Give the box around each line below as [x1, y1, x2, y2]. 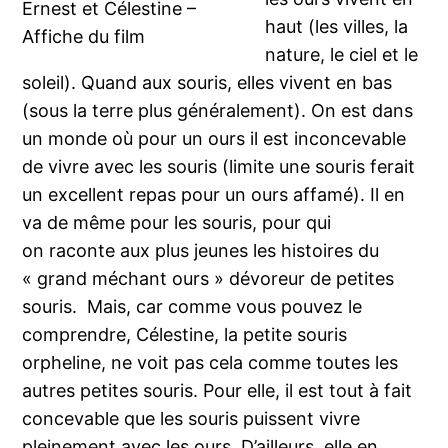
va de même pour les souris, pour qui [22, 211, 332, 233]
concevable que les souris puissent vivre [22, 407, 361, 429]
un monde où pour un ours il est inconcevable [22, 127, 407, 149]
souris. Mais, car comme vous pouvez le [22, 295, 363, 317]
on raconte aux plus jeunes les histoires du [22, 239, 380, 261]
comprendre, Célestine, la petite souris [22, 323, 348, 345]
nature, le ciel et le [265, 43, 419, 65]
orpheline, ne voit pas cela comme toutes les [22, 351, 399, 373]
